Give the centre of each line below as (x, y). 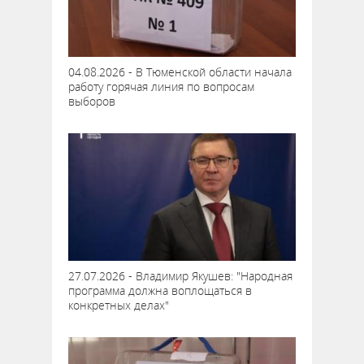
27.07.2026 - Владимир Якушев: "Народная (180, 275)
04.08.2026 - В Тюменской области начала (180, 71)
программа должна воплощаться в (160, 290)
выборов (92, 101)
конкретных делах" (119, 305)
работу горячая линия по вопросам (161, 86)
